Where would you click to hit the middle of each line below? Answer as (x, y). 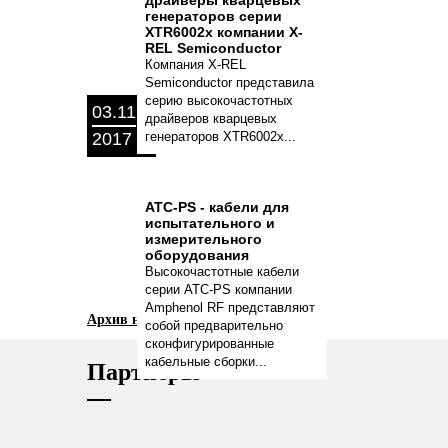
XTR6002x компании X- (224, 32)
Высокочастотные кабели (222, 271)
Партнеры (143, 372)
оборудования (197, 255)
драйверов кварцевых (211, 118)
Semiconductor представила (229, 82)
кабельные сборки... (206, 361)
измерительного (203, 239)
